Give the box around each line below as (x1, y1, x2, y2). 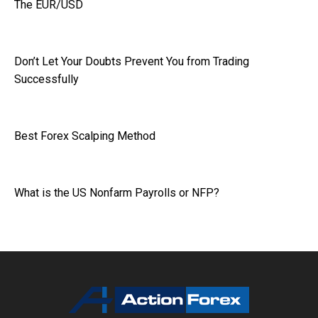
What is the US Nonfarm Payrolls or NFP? (14, 186, 219, 200)
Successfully (14, 72, 79, 87)
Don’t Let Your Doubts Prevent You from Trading (14, 55, 249, 69)
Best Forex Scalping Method (14, 129, 155, 143)
